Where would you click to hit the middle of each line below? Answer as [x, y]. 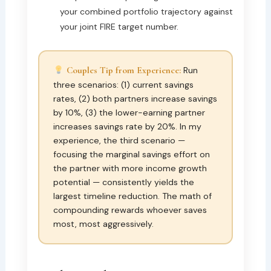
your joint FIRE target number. [119, 26]
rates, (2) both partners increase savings [135, 99]
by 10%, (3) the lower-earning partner [129, 113]
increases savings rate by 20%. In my [128, 127]
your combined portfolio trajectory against [146, 11]
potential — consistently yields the [124, 182]
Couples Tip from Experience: [122, 70]
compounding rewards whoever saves [130, 210]
